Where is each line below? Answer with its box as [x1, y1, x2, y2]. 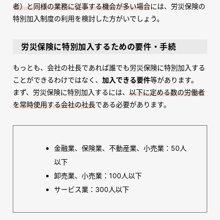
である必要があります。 [95, 100, 170, 109]
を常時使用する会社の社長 [13, 100, 95, 109]
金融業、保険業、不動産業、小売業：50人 [54, 144, 187, 153]
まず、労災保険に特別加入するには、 [13, 88, 129, 97]
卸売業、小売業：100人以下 [54, 171, 142, 180]
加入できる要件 [102, 76, 150, 84]
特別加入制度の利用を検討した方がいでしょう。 [13, 14, 164, 23]
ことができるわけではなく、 [13, 76, 102, 84]
